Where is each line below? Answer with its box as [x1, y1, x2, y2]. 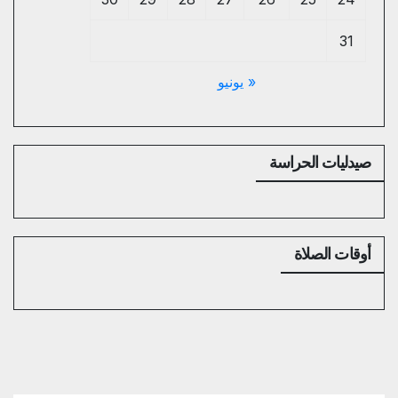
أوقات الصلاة [293, 244, 370, 265]
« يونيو [218, 73, 256, 92]
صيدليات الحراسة [268, 153, 370, 173]
